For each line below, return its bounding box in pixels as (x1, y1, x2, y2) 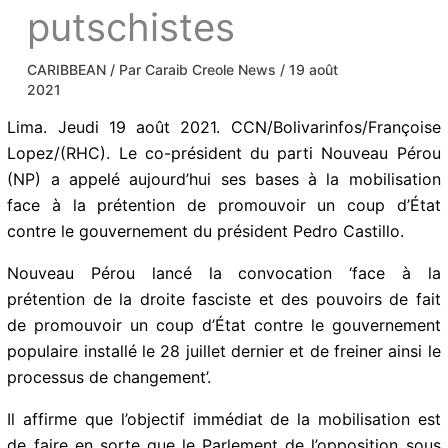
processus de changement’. (7, 366, 212, 387)
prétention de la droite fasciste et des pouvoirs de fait (7, 288, 441, 309)
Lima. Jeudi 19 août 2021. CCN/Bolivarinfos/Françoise (7, 116, 441, 137)
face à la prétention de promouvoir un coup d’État (7, 194, 441, 215)
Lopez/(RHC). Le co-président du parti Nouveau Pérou (7, 142, 441, 163)
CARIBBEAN (27, 60, 107, 78)
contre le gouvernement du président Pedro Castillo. (7, 220, 405, 241)
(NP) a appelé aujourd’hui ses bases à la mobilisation (7, 168, 441, 189)
